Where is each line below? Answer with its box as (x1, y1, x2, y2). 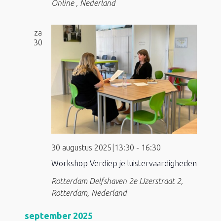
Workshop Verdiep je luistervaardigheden (51, 159, 197, 168)
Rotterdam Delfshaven (51, 177, 129, 186)
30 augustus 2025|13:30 (51, 143, 134, 152)
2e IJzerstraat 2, (128, 177, 183, 186)
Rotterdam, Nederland (51, 188, 127, 198)
